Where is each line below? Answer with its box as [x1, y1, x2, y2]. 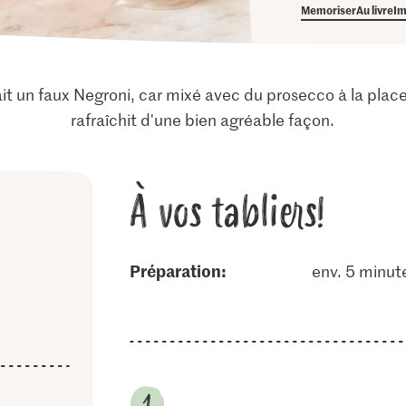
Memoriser [301, 2, 357, 17]
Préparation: [140, 259, 227, 282]
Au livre [356, 2, 394, 17]
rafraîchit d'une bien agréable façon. [71, 109, 335, 130]
